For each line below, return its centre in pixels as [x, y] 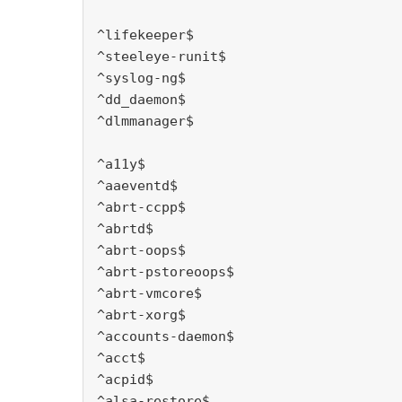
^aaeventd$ [137, 186]
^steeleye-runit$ [162, 57]
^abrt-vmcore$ [149, 294]
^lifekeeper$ [145, 35]
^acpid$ [125, 380]
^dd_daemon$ [141, 100]
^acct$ [121, 358]
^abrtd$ [125, 229]
